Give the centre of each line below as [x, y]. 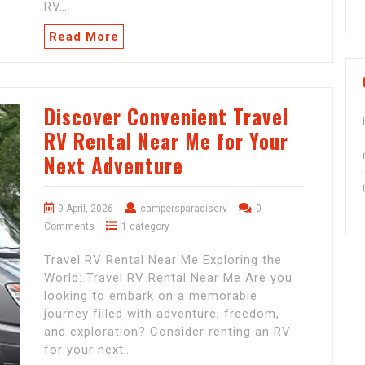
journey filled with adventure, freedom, [162, 314]
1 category [145, 227]
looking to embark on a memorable [151, 296]
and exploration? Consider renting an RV [167, 332]
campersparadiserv [184, 209]
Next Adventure [114, 165]
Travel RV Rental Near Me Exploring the [163, 260]
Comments [69, 227]
